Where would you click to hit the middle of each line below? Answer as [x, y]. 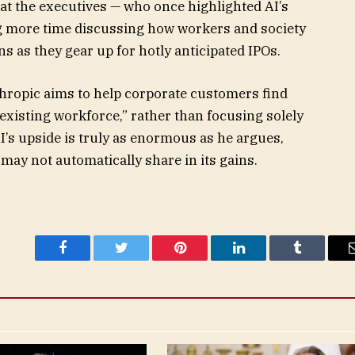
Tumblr [317, 260]
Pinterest [204, 260]
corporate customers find [206, 94]
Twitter [141, 260]
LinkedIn [263, 260]
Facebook [89, 260]
